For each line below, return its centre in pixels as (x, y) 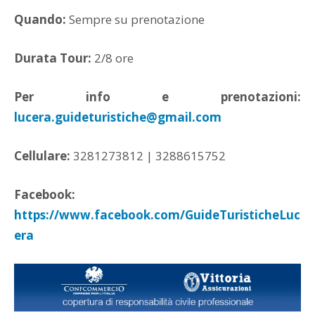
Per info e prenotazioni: (157, 97)
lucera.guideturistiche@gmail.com (118, 117)
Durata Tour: (53, 58)
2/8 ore (112, 58)
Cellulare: (42, 156)
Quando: (40, 19)
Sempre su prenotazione (135, 19)
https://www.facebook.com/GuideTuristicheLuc (157, 215)
